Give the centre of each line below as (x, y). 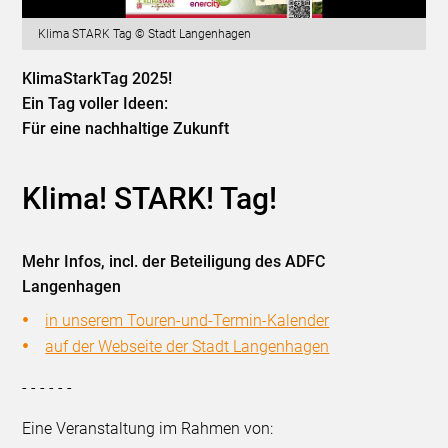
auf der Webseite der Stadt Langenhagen (187, 347)
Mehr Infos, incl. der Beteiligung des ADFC (174, 262)
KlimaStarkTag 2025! (97, 79)
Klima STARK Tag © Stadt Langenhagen (145, 34)
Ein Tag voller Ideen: (95, 104)
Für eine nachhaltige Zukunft (126, 129)
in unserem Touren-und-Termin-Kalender (187, 321)
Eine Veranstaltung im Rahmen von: (148, 429)
